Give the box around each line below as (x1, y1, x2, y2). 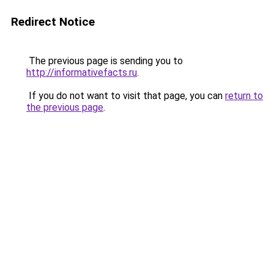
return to (225, 90, 263, 102)
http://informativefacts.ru (26, 67, 137, 78)
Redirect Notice (11, 15, 95, 29)
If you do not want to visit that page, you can (26, 90, 225, 102)
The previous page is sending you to (26, 55, 183, 67)
